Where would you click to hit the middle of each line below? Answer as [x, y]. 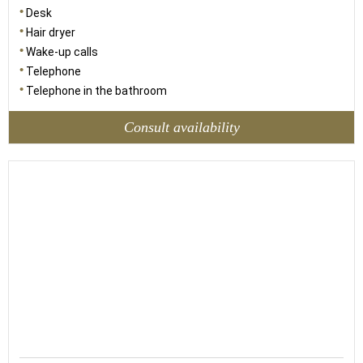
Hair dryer [51, 32]
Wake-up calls [62, 52]
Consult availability [181, 127]
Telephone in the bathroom [96, 91]
